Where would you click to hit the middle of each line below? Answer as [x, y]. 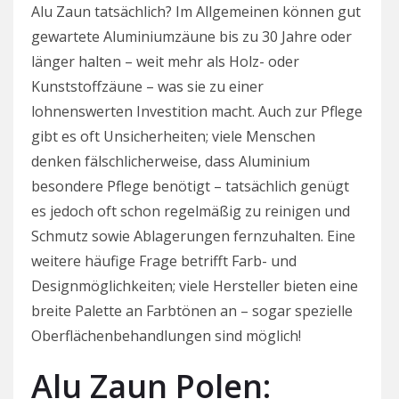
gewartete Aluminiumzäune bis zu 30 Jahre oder [191, 36]
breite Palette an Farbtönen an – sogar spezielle [192, 310]
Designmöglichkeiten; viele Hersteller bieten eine [195, 285]
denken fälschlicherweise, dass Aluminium [171, 161]
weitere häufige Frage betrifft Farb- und [164, 261]
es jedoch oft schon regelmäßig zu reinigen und [191, 211]
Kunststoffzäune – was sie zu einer [147, 86]
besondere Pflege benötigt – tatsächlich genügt [190, 186]
